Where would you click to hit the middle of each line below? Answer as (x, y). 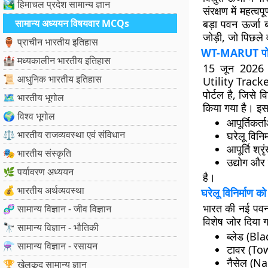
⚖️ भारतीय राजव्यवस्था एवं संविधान (64, 135)
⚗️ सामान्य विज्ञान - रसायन (50, 246)
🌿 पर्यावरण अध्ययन (38, 172)
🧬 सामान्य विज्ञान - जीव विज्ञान (57, 209)
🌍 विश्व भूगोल (29, 116)
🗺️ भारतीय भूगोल (33, 98)
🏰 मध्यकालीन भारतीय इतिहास (57, 60)
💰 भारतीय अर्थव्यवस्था (44, 190)
